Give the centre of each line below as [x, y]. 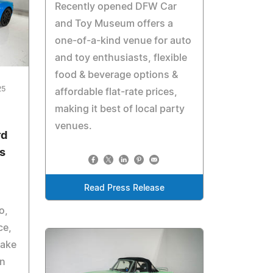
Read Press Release [125, 188]
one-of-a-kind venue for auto [123, 41]
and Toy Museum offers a [114, 23]
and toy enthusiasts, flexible [121, 58]
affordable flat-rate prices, [116, 92]
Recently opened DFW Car [116, 6]
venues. [74, 126]
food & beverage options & [117, 75]
